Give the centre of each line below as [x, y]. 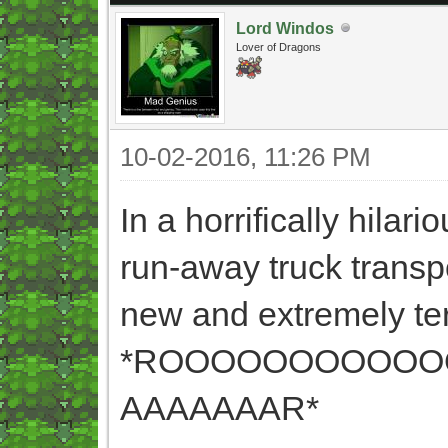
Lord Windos [285, 28]
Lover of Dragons [278, 46]
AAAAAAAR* [219, 407]
